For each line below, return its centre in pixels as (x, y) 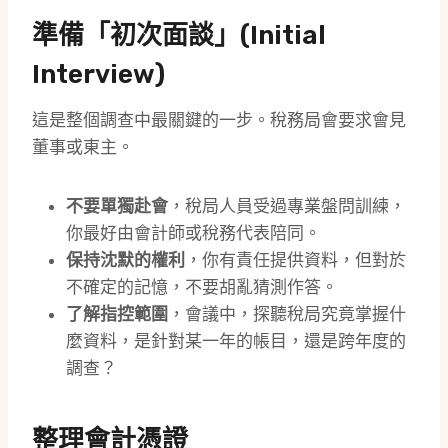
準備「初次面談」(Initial (179, 36)
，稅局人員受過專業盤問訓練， (287, 206)
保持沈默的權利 (125, 260)
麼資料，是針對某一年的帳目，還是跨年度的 (236, 341)
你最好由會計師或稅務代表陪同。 (193, 233)
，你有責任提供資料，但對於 (295, 260)
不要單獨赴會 (117, 206)
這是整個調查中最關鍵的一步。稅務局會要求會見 (219, 120)
